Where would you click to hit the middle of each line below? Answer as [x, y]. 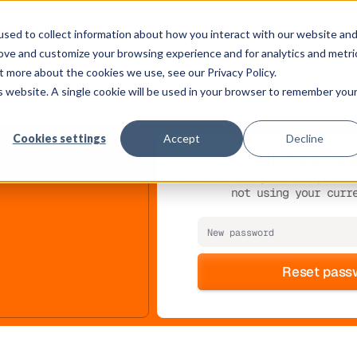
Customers [211, 30]
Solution [76, 30]
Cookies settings [59, 138]
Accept [182, 138]
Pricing [272, 30]
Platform [140, 30]
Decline [304, 138]
